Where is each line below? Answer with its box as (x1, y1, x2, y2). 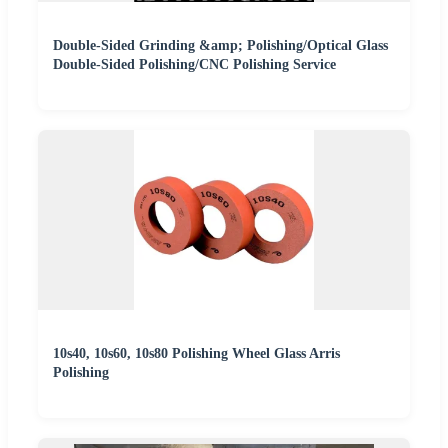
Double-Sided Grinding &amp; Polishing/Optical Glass (53, 37, 388, 53)
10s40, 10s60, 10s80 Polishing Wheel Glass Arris (53, 345, 340, 361)
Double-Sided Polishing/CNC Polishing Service (53, 56, 336, 72)
